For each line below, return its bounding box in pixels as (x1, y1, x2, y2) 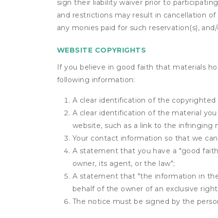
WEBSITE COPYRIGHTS (57, 46, 146, 54)
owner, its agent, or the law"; (73, 159, 175, 168)
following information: (57, 75, 135, 84)
